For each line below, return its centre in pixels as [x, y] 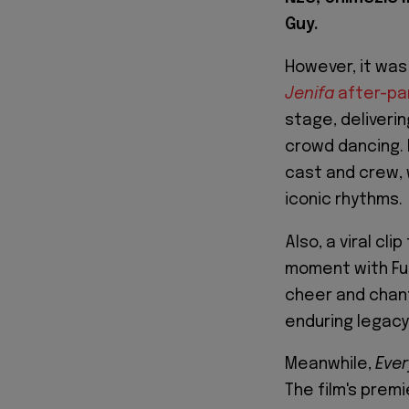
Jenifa [309, 94]
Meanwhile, [330, 365]
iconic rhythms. [344, 199]
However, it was [346, 67]
